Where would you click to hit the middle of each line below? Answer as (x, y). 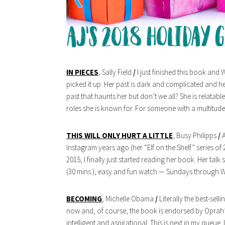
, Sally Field (116, 72)
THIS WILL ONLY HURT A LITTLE (120, 136)
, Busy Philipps (195, 136)
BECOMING (84, 199)
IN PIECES (82, 72)
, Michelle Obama (129, 199)
